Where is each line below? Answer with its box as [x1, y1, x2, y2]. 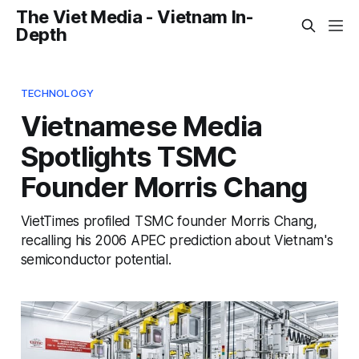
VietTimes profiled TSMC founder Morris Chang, [20, 212, 317, 229]
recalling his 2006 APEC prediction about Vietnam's [20, 231, 333, 248]
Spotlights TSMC [20, 139, 237, 173]
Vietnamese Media [20, 108, 263, 143]
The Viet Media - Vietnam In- [16, 6, 254, 27]
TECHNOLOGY [20, 86, 95, 99]
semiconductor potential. [20, 250, 171, 268]
